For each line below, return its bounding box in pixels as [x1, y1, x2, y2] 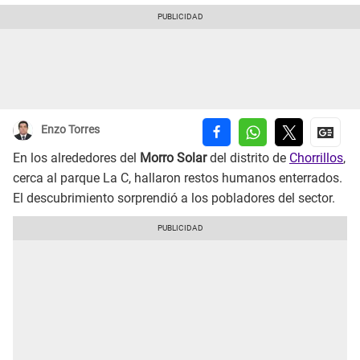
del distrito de [207, 150, 289, 166]
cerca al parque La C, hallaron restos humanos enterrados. [13, 170, 342, 186]
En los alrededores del [13, 150, 140, 166]
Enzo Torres [41, 123, 100, 137]
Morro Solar [140, 150, 207, 166]
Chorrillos [289, 150, 343, 166]
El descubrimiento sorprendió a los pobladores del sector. [13, 190, 335, 207]
